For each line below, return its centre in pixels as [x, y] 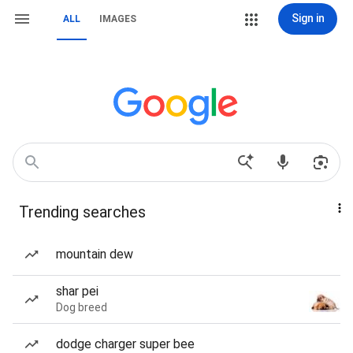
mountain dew [95, 254]
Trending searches [82, 212]
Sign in [308, 18]
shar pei [77, 291]
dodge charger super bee [125, 344]
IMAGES [118, 19]
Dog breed [82, 307]
